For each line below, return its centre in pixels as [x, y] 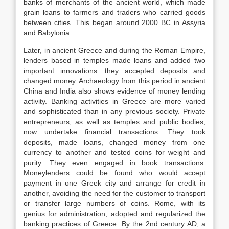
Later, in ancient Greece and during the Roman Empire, [114, 50]
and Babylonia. [48, 33]
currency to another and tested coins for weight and [114, 152]
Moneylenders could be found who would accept [114, 173]
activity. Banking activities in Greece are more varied [114, 101]
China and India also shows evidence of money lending [114, 91]
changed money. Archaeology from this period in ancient [114, 81]
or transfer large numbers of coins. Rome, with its [114, 203]
